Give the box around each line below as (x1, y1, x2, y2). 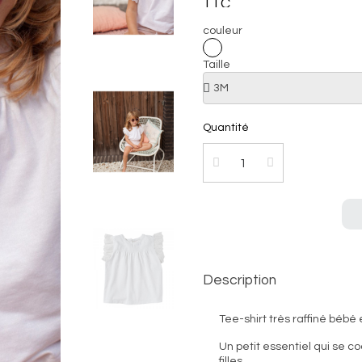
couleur (202, 25, 242, 36)
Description (202, 273, 276, 288)
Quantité (202, 122, 249, 133)
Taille (202, 59, 230, 70)
